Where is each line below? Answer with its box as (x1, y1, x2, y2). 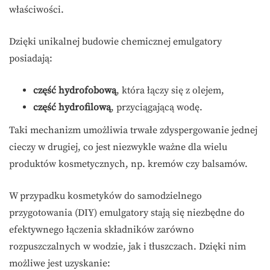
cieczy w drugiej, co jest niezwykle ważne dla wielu (9, 141, 227, 154)
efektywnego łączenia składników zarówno (9, 224, 194, 236)
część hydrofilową (33, 101, 111, 114)
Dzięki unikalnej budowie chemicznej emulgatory (9, 36, 222, 48)
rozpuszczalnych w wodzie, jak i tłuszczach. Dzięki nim (9, 240, 246, 253)
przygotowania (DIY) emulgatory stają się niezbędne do (9, 207, 245, 219)
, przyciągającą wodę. (111, 101, 202, 114)
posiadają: (9, 52, 52, 65)
